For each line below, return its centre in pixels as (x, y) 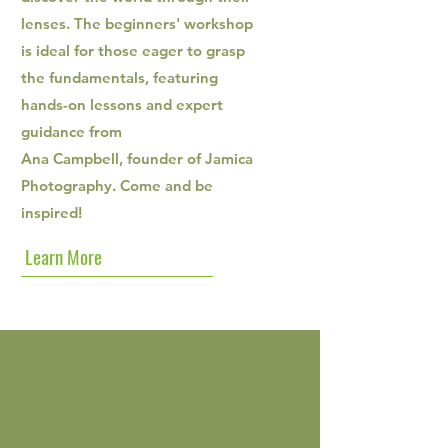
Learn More (63, 255)
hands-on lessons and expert (122, 104)
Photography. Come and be (117, 185)
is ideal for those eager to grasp (133, 50)
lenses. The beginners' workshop (137, 23)
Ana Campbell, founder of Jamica (137, 158)
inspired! (51, 212)
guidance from (71, 131)
